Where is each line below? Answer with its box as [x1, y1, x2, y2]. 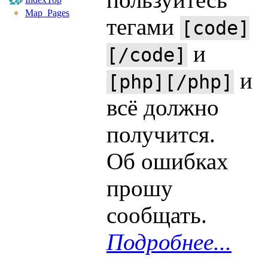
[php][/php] [108, 71, 233, 93]
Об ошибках [106, 148, 229, 174]
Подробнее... [106, 229, 232, 255]
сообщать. [106, 202, 207, 228]
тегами [106, 14, 180, 39]
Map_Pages [25, 8, 69, 18]
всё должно [106, 95, 219, 120]
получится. [106, 121, 215, 147]
